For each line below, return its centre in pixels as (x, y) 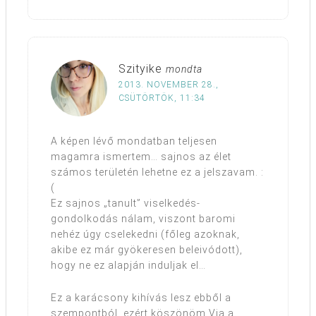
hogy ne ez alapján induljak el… (128, 265)
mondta (184, 69)
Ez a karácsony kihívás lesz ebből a (141, 297)
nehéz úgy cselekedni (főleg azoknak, (145, 234)
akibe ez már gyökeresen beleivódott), (147, 249)
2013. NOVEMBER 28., (169, 84)
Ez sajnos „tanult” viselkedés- (126, 203)
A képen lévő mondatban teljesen (134, 141)
